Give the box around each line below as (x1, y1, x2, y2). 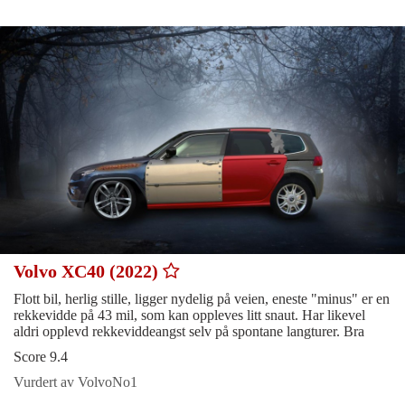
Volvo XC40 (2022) (14, 261, 163, 282)
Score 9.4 (14, 349, 68, 365)
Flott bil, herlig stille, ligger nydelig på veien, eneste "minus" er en (14, 291, 390, 307)
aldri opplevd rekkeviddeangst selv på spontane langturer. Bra (14, 324, 364, 340)
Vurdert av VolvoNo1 (14, 374, 137, 391)
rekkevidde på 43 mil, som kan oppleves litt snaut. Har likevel (14, 307, 365, 324)
